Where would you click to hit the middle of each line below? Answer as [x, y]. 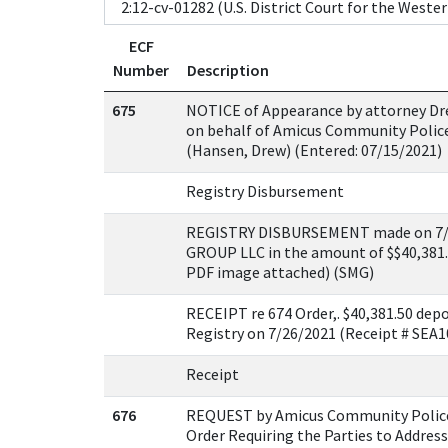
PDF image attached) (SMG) [280, 272]
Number [141, 70]
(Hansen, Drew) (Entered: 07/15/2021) [314, 150]
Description [228, 70]
